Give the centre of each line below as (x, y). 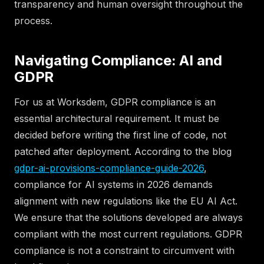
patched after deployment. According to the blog (123, 151)
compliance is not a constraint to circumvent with (124, 250)
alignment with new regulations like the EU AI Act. (126, 201)
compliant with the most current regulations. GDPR (128, 234)
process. (33, 20)
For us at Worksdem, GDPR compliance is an (115, 102)
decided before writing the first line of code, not (120, 135)
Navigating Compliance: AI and (118, 60)
